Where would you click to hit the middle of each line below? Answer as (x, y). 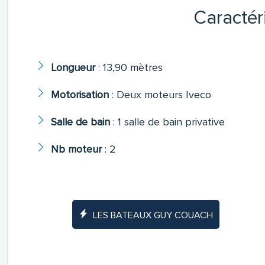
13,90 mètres (132, 68)
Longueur (73, 68)
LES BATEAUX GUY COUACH (153, 216)
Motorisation (80, 95)
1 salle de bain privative (171, 122)
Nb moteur (76, 149)
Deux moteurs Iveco (164, 95)
